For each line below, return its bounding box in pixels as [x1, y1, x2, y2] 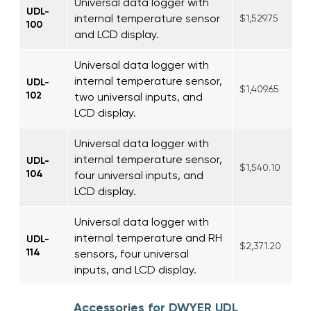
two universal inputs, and [74, 90, 203, 103]
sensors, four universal [74, 246, 189, 260]
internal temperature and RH [74, 230, 222, 244]
